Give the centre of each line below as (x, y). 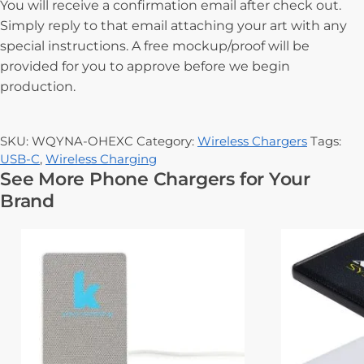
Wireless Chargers (252, 141)
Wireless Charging (101, 159)
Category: (167, 141)
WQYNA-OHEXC (82, 141)
